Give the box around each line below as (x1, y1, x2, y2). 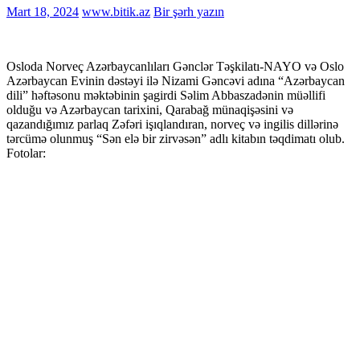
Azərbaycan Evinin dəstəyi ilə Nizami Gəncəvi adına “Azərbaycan (6, 73, 345, 88)
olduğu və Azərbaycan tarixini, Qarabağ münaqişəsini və (6, 102, 293, 117)
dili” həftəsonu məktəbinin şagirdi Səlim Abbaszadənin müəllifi (6, 88, 325, 102)
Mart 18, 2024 (6, 4, 79, 18)
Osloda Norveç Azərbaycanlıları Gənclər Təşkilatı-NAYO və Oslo (6, 59, 344, 73)
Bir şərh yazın (153, 4, 224, 18)
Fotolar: (6, 145, 46, 160)
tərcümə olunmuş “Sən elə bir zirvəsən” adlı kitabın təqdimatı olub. (6, 131, 345, 145)
